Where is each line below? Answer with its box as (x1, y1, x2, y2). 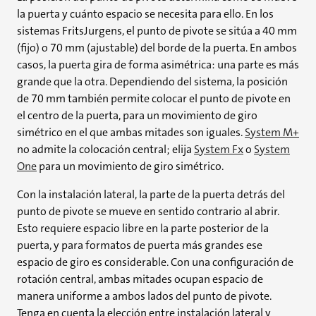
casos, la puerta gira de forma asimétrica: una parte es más (17, 57, 299, 72)
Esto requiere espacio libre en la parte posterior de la (17, 221, 269, 236)
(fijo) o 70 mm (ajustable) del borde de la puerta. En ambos (17, 40, 297, 55)
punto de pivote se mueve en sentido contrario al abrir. (17, 204, 279, 219)
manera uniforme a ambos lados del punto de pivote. (17, 288, 272, 303)
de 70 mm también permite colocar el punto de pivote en (17, 91, 291, 106)
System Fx (194, 142, 243, 157)
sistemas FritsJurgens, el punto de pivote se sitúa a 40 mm (17, 23, 297, 38)
